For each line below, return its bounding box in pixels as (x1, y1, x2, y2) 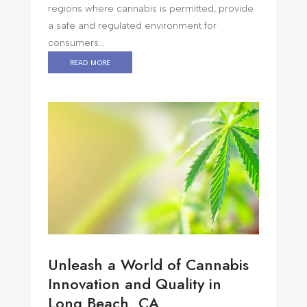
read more (69, 56, 110, 69)
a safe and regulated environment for (47, 20, 217, 32)
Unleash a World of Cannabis (47, 254, 249, 276)
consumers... (47, 37, 105, 49)
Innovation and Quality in (47, 273, 221, 295)
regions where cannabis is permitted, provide (47, 3, 254, 15)
